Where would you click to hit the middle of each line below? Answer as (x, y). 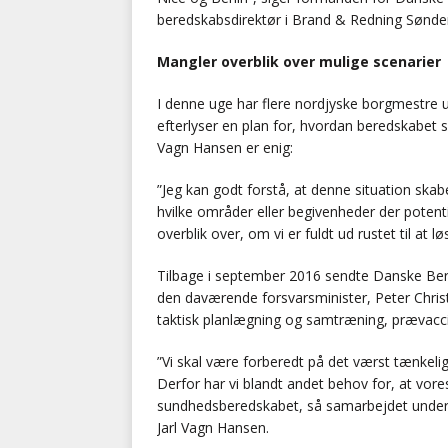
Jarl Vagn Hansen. (213, 428)
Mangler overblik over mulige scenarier (299, 62)
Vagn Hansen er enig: (225, 148)
